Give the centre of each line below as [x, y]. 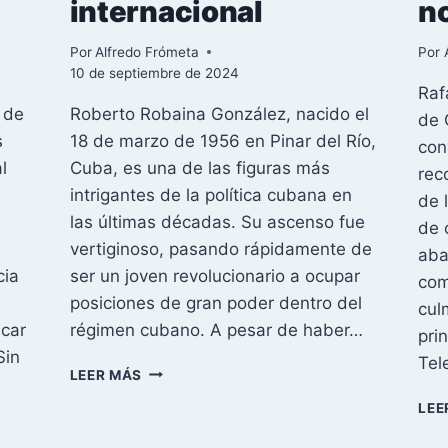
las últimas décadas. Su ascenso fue [217, 221]
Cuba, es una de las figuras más [199, 167]
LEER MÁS [106, 374]
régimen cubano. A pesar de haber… [216, 329]
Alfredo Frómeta [146, 51]
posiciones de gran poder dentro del [215, 302]
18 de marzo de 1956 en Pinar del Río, [222, 140]
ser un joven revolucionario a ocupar [214, 275]
